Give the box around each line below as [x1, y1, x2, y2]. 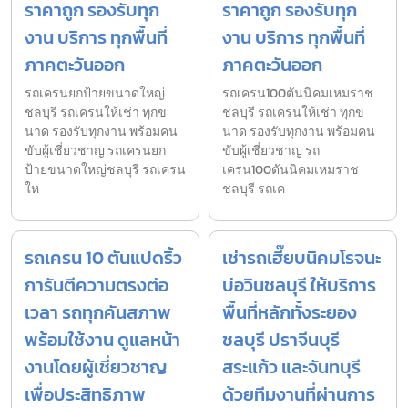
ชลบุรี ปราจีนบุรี [222, 326, 340, 354]
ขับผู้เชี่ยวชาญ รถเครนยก [25, 141, 166, 161]
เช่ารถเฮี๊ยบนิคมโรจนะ [222, 244, 381, 272]
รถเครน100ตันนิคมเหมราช [222, 84, 373, 104]
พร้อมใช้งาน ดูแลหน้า [25, 326, 180, 354]
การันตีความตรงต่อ [25, 271, 168, 300]
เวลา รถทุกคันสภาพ [25, 299, 171, 327]
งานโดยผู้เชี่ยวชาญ [25, 353, 168, 382]
